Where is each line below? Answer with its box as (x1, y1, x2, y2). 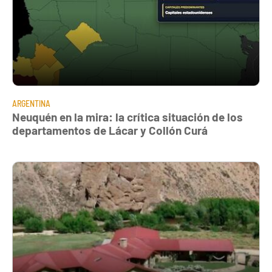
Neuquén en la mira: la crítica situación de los (12, 110, 243, 124)
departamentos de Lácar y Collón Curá (12, 123, 208, 138)
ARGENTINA (12, 98, 50, 109)
